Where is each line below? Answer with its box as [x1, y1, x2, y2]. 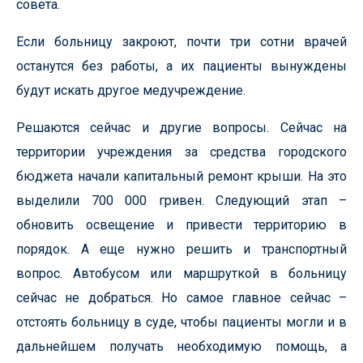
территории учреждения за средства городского [16, 144, 347, 160]
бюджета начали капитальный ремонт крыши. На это [16, 169, 347, 184]
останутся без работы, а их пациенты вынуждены [16, 58, 347, 74]
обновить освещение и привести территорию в [16, 217, 347, 233]
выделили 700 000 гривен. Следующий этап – [16, 193, 347, 208]
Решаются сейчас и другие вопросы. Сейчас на [16, 120, 347, 135]
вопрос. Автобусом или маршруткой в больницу [16, 266, 347, 281]
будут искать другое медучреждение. [16, 83, 246, 98]
